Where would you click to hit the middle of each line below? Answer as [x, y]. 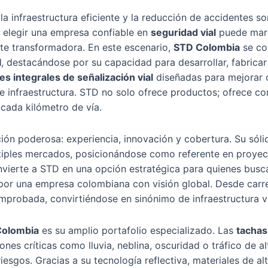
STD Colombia [207, 47]
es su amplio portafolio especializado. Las [138, 230]
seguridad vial [183, 32]
